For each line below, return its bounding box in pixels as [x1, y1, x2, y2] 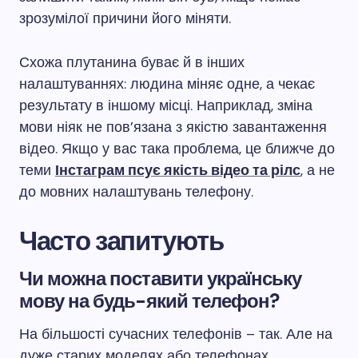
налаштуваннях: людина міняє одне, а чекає [19, 74, 315, 93]
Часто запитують [19, 224, 224, 258]
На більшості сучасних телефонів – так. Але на [19, 324, 332, 344]
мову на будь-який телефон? [19, 288, 280, 313]
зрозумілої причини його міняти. [19, 9, 231, 28]
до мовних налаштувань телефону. [19, 182, 253, 201]
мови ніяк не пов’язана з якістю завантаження [19, 117, 327, 137]
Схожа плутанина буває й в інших [19, 53, 245, 72]
